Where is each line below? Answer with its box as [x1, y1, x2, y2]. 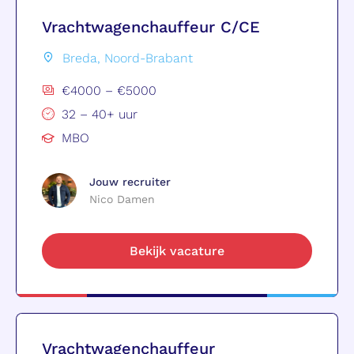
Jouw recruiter [89, 175, 171, 188]
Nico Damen [89, 192, 155, 205]
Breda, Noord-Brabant [62, 50, 193, 66]
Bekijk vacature [130, 243, 224, 258]
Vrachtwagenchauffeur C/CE [42, 17, 260, 36]
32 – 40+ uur [62, 106, 137, 122]
